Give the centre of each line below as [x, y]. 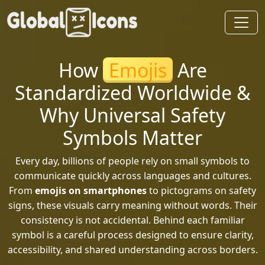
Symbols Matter [132, 138]
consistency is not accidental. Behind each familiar [132, 220]
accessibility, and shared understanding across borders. [132, 250]
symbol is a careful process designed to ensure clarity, [132, 235]
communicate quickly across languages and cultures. [132, 176]
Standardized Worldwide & [132, 93]
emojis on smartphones [91, 190]
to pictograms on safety [201, 190]
